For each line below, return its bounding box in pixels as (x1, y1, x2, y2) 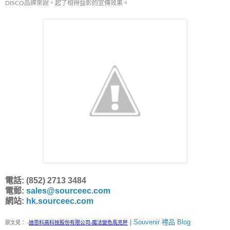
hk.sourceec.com (26, 197, 93, 206)
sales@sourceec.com (26, 186, 110, 196)
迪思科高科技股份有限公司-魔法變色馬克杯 (29, 220, 128, 226)
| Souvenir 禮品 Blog (128, 218, 190, 226)
